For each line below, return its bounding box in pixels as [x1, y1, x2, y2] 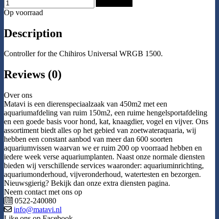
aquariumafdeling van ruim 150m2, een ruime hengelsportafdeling [4, 109, 207, 117]
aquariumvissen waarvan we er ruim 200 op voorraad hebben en [4, 144, 202, 153]
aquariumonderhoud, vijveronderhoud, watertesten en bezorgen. [4, 170, 201, 179]
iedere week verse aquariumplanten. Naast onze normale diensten [4, 153, 205, 161]
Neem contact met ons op [4, 188, 82, 197]
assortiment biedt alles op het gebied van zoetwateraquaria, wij [4, 126, 196, 135]
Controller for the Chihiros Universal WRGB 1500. [4, 49, 163, 58]
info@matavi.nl [14, 205, 62, 214]
